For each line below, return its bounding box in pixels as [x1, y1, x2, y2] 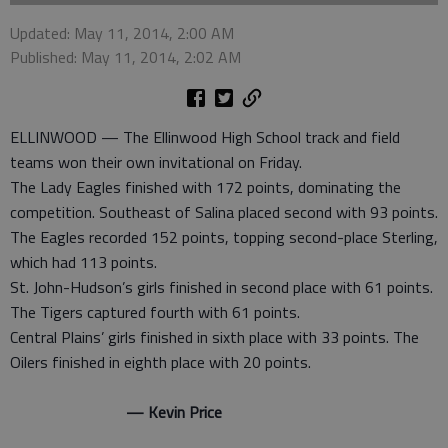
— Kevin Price [10, 400, 222, 424]
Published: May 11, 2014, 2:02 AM [10, 45, 241, 69]
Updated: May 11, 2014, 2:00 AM [10, 21, 234, 45]
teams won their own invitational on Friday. [10, 150, 302, 174]
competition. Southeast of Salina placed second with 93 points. [10, 200, 438, 224]
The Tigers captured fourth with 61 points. [10, 300, 300, 324]
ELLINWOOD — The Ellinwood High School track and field [10, 125, 400, 149]
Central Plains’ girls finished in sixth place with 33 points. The [10, 325, 419, 349]
